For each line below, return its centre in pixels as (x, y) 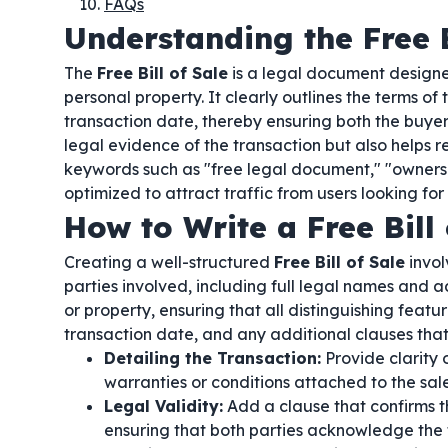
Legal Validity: (163, 406)
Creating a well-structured (169, 262)
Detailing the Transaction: (212, 358)
